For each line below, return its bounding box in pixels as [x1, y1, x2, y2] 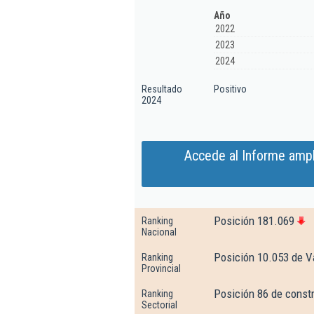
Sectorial [142, 299, 177, 310]
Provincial [142, 263, 181, 274]
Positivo [214, 83, 247, 95]
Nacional [142, 226, 177, 238]
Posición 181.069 [214, 214, 294, 228]
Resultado [142, 83, 182, 95]
